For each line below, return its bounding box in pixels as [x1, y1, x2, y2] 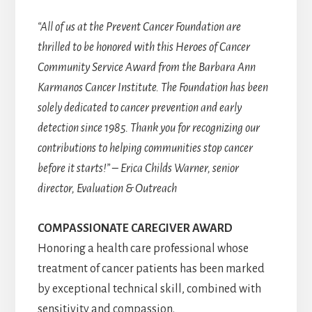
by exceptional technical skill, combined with [37, 283, 261, 296]
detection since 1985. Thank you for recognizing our [37, 122, 260, 135]
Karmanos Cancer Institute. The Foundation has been [37, 81, 268, 95]
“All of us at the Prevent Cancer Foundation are [37, 21, 241, 34]
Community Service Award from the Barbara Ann [37, 61, 256, 75]
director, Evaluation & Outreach [37, 182, 177, 196]
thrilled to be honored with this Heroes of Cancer [37, 41, 250, 54]
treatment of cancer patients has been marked [37, 263, 265, 276]
